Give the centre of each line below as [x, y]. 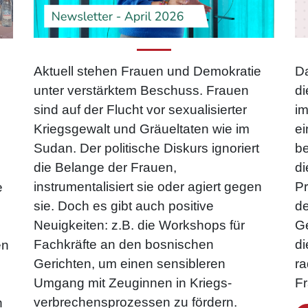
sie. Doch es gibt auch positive [124, 206]
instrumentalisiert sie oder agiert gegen [148, 186]
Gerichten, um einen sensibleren [130, 263]
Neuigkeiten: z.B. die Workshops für [139, 225]
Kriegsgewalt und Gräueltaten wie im [142, 129]
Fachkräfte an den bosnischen [124, 244]
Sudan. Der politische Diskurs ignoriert [146, 148]
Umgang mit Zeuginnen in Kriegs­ [133, 283]
